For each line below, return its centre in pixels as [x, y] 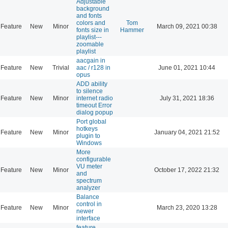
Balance [88, 197]
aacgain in [91, 60]
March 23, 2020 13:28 [187, 207]
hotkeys [87, 129]
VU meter [89, 166]
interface [88, 218]
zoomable [90, 44]
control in [89, 204]
